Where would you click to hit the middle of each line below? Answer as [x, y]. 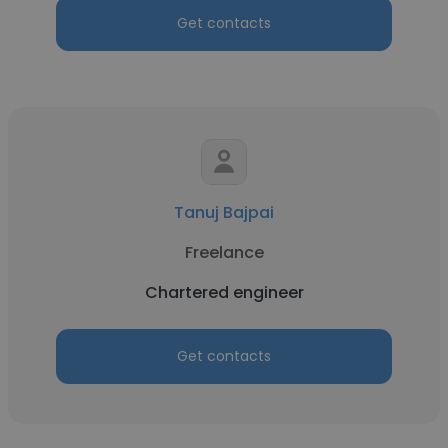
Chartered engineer [224, 292]
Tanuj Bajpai [224, 212]
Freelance [224, 252]
